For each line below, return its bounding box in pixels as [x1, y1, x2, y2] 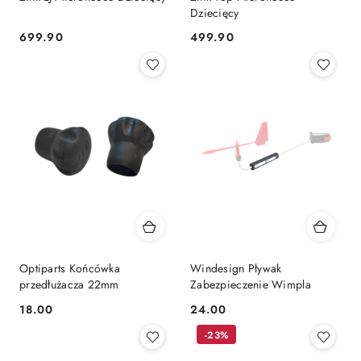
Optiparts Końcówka [19, 260, 121, 277]
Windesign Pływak [190, 260, 282, 277]
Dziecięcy [190, 5, 239, 21]
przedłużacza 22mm [19, 276, 119, 293]
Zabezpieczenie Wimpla [190, 276, 311, 293]
